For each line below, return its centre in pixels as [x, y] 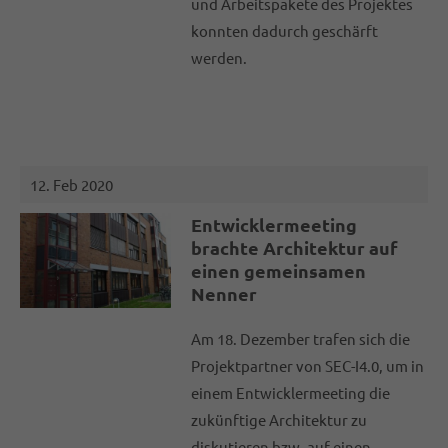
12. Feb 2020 [71, 185]
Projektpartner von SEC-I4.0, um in [308, 366]
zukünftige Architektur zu [279, 420]
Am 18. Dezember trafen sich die [301, 339]
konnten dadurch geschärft [285, 31]
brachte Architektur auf [295, 248]
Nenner [224, 294]
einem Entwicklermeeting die [291, 393]
